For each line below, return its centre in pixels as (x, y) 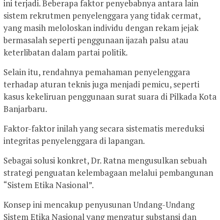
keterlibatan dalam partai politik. (66, 53)
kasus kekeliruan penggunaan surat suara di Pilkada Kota (110, 97)
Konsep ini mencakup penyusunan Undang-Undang (99, 205)
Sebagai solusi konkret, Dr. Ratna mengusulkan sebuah (105, 161)
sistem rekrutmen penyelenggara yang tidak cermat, (102, 16)
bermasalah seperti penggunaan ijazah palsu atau (96, 40)
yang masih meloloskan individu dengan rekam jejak (101, 28)
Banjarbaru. (25, 109)
